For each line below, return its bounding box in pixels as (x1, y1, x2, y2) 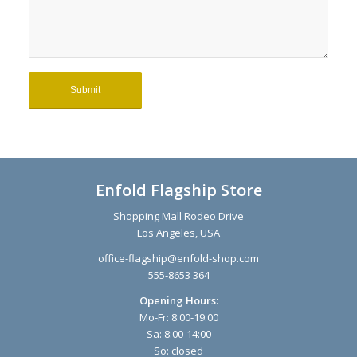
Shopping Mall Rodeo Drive (113, 209, 244, 224)
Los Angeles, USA (137, 226, 220, 241)
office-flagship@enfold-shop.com (98, 251, 259, 266)
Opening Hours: (139, 293, 218, 308)
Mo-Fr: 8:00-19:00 (139, 310, 218, 325)
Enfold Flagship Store (95, 179, 262, 201)
